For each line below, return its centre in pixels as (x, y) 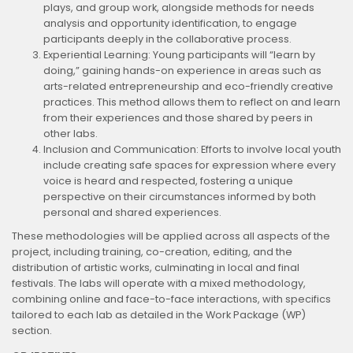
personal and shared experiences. (132, 212)
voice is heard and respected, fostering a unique (168, 180)
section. (32, 330)
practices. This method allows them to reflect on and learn (192, 102)
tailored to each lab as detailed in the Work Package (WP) (159, 314)
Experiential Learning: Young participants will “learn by (179, 54)
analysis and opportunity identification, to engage (170, 23)
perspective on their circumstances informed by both (180, 196)
